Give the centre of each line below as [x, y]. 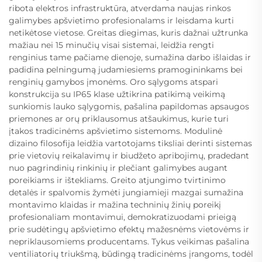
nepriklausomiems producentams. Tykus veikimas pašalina [129, 241]
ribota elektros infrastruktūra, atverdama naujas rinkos [120, 8]
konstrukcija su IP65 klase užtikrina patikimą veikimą [117, 94]
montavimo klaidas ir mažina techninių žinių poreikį [115, 204]
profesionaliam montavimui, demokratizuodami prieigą [123, 217]
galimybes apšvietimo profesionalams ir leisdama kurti [121, 20]
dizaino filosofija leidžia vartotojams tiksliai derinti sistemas [130, 143]
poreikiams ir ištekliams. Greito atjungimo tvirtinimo [117, 180]
